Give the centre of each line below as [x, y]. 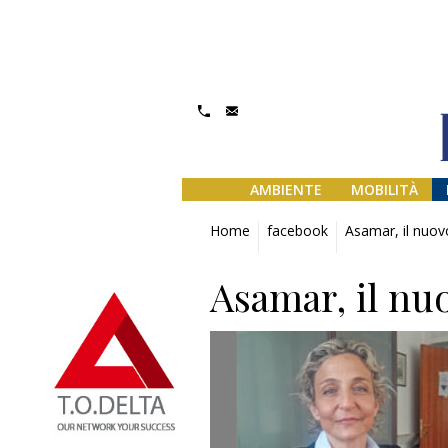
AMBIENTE [285, 190]
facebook [297, 230]
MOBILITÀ [384, 190]
